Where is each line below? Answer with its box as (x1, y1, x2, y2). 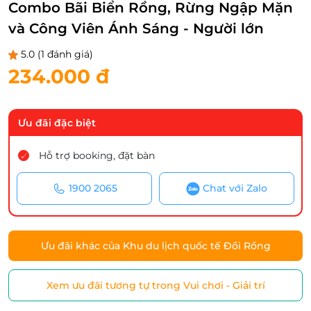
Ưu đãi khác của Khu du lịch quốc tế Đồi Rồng (40, 239, 271, 253)
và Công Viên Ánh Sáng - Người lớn (8, 20, 264, 37)
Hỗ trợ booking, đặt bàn (39, 149, 155, 162)
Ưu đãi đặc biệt (18, 117, 96, 129)
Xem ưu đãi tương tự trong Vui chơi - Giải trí (46, 279, 265, 292)
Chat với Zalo (203, 182, 267, 194)
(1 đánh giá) (37, 48, 93, 60)
